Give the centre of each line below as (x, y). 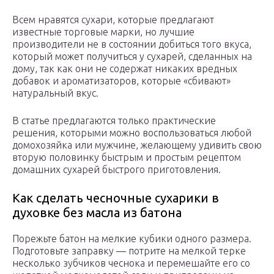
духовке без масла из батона (97, 213)
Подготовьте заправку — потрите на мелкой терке (129, 251)
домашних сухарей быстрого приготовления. (117, 170)
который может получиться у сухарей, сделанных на (132, 57)
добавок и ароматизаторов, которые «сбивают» (121, 81)
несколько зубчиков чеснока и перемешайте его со (131, 263)
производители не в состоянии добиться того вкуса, (132, 44)
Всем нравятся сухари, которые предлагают (113, 20)
